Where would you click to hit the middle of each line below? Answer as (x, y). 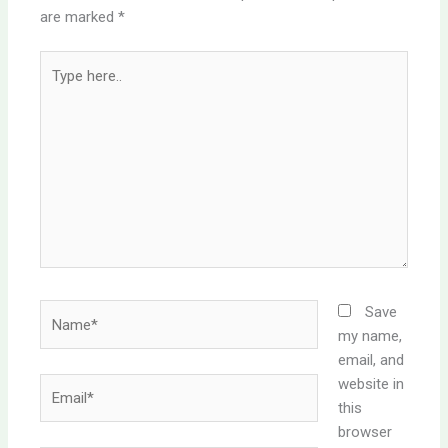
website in (370, 384)
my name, (369, 336)
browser (364, 432)
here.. (57, 86)
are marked (79, 16)
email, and (370, 360)
